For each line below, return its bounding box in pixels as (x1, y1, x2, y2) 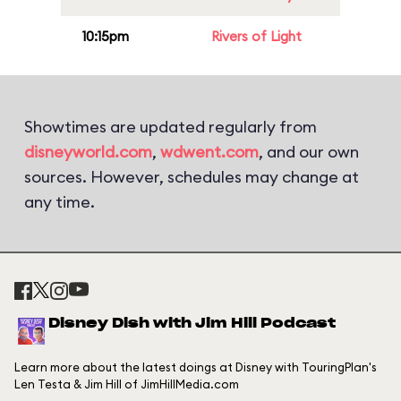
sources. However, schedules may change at (24, 166, 359, 187)
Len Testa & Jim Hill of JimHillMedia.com (14, 377, 239, 391)
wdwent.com (160, 141, 259, 162)
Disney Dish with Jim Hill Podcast (48, 317, 336, 330)
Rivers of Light (211, 28, 302, 45)
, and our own (259, 141, 359, 162)
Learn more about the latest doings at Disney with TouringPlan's (14, 360, 377, 374)
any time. (24, 192, 95, 212)
